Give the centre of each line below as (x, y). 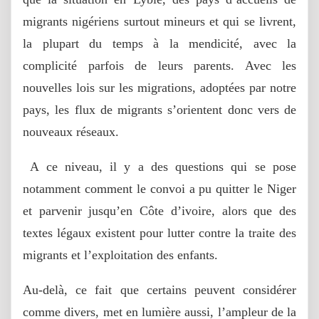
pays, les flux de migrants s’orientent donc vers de (159, 110)
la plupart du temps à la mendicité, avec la (159, 44)
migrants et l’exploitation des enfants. (120, 255)
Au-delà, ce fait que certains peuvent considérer (159, 290)
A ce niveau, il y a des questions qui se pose (159, 167)
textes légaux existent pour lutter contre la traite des (159, 233)
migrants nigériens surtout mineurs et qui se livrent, (159, 22)
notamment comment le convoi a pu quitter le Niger (159, 189)
